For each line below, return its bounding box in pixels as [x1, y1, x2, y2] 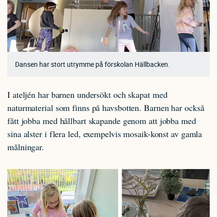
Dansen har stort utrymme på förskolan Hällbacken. [15, 59, 170, 69]
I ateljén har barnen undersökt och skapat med [7, 88, 168, 100]
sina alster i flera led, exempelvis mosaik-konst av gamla [7, 127, 202, 139]
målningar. [7, 140, 45, 153]
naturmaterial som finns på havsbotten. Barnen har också [7, 101, 204, 113]
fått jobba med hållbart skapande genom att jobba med [7, 114, 196, 126]
